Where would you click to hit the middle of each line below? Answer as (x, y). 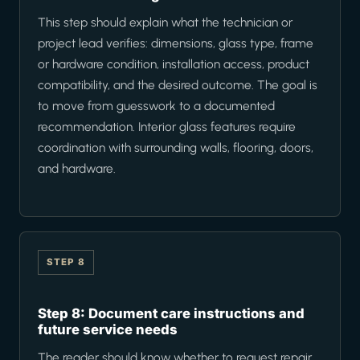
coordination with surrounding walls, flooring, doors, (176, 148)
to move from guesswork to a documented (156, 106)
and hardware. (77, 169)
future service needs (108, 330)
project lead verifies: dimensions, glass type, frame (176, 43)
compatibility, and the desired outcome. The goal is (178, 85)
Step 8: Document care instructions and (171, 314)
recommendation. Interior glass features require (167, 127)
